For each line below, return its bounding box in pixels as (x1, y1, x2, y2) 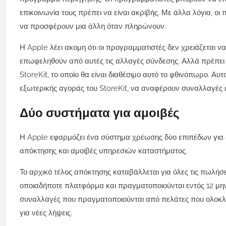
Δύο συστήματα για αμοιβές (20, 105, 179, 121)
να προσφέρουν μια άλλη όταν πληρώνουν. (20, 22, 166, 31)
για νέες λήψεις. (20, 208, 72, 218)
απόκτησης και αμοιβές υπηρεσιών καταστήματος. (20, 146, 187, 156)
